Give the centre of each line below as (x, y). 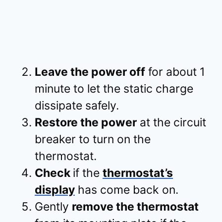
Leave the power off (90, 72)
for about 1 (175, 72)
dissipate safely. (77, 105)
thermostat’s (138, 173)
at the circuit (171, 122)
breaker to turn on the (93, 139)
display (55, 190)
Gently (53, 206)
